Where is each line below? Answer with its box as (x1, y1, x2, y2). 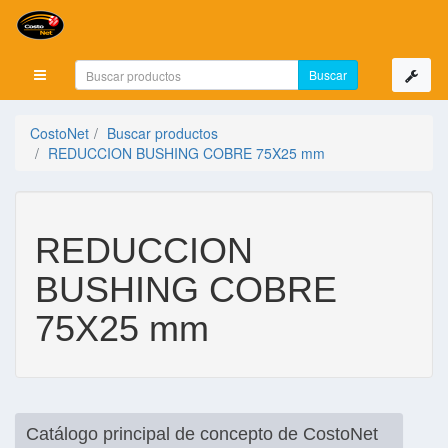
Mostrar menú (44, 67, 124, 81)
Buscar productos (107, 123, 218, 143)
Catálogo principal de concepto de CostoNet (26, 424, 378, 444)
